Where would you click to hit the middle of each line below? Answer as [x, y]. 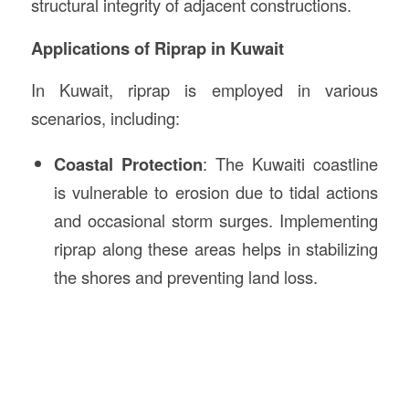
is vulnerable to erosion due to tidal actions [216, 192]
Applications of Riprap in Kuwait [157, 47]
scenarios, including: [105, 118]
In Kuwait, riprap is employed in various [204, 90]
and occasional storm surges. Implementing [216, 220]
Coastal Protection [128, 164]
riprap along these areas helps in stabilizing [216, 248]
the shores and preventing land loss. [185, 277]
